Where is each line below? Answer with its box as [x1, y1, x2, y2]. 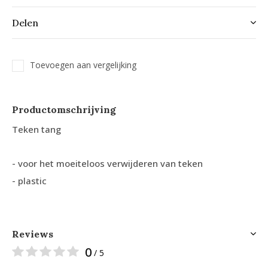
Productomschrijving [12, 103, 116, 115]
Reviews [12, 227, 53, 240]
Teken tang [12, 123, 61, 135]
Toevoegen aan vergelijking [30, 59, 136, 71]
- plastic [12, 174, 47, 187]
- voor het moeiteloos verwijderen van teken [12, 157, 203, 169]
